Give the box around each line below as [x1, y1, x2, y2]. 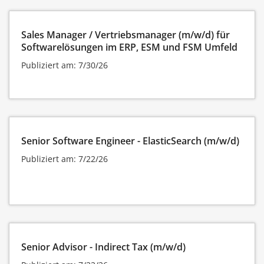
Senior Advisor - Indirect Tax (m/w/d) [21, 240, 186, 253]
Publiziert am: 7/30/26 [21, 59, 108, 71]
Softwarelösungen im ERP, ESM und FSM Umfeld [21, 40, 237, 54]
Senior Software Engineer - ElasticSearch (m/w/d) [21, 134, 239, 147]
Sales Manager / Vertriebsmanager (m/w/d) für [21, 28, 230, 41]
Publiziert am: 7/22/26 [21, 153, 108, 164]
